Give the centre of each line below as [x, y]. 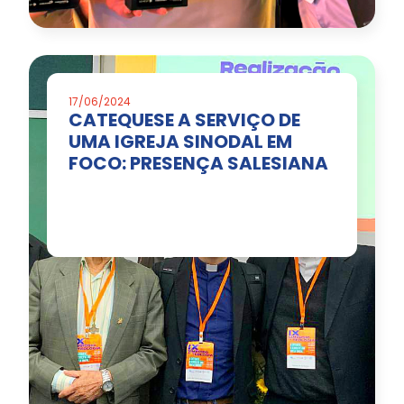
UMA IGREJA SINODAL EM [180, 142]
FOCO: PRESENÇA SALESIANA [198, 164]
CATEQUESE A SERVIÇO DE [184, 120]
